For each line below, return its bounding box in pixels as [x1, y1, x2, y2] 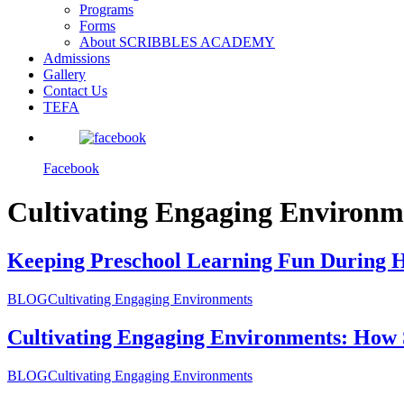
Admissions [43, 50, 110, 66]
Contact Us [43, 83, 107, 98]
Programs [79, 2, 133, 17]
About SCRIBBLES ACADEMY [79, 34, 275, 50]
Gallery [43, 67, 86, 82]
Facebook [43, 161, 99, 176]
